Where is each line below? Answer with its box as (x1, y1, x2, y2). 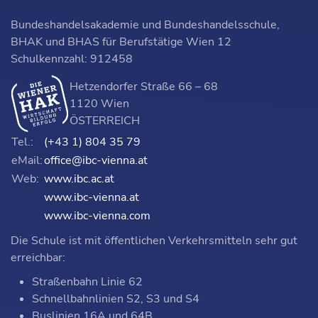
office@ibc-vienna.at (44, 153, 148, 168)
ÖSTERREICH (70, 113, 140, 128)
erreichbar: (11, 250, 65, 265)
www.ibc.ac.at (44, 171, 114, 187)
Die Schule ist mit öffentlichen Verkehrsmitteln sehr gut (11, 233, 297, 248)
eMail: (11, 153, 43, 168)
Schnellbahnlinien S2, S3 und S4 (32, 291, 199, 307)
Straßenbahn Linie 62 (32, 274, 143, 290)
